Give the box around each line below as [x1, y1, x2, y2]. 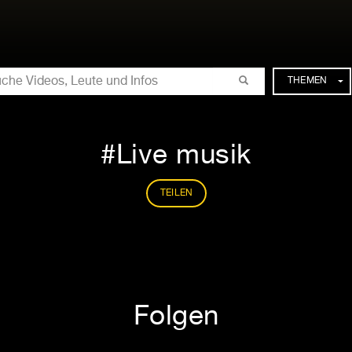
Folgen [133, 303, 219, 331]
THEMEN [287, 76, 328, 86]
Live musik [115, 142, 251, 170]
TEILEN [159, 189, 193, 198]
